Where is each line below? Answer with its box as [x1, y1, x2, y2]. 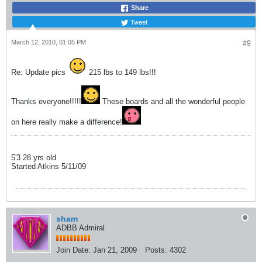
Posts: [145, 246, 167, 255]
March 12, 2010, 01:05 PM [11, 39, 86, 46]
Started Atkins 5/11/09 [11, 162, 86, 171]
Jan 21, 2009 [93, 246, 137, 255]
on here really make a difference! [11, 118, 122, 127]
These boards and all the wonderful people [100, 97, 245, 106]
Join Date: [56, 246, 91, 255]
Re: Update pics [11, 68, 68, 77]
